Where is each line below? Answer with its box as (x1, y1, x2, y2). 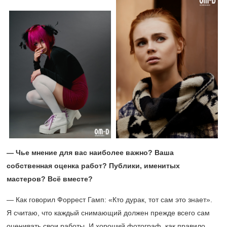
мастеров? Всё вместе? (7, 174, 93, 183)
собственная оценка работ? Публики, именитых (7, 161, 180, 170)
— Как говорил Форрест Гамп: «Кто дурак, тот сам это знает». (7, 195, 212, 204)
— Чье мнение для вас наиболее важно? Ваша (7, 148, 174, 157)
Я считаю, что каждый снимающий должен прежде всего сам (7, 208, 210, 217)
